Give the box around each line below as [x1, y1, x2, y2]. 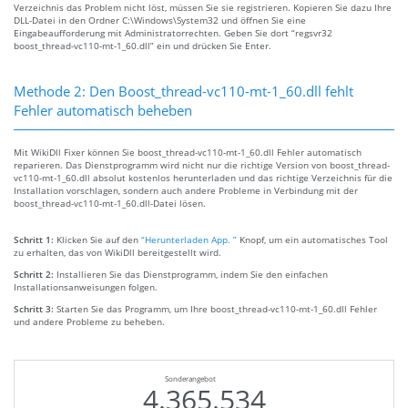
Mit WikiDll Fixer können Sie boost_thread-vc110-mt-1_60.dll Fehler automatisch [14, 146, 362, 159]
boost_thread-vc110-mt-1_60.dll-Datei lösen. [14, 197, 206, 210]
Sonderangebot [165, 374, 216, 384]
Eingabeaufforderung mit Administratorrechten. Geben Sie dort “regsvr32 [14, 26, 332, 40]
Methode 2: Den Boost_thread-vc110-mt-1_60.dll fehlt [14, 82, 353, 101]
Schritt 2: [14, 268, 56, 281]
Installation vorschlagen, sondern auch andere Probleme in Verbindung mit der [14, 184, 358, 198]
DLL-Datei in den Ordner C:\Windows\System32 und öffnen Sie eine [14, 14, 306, 27]
